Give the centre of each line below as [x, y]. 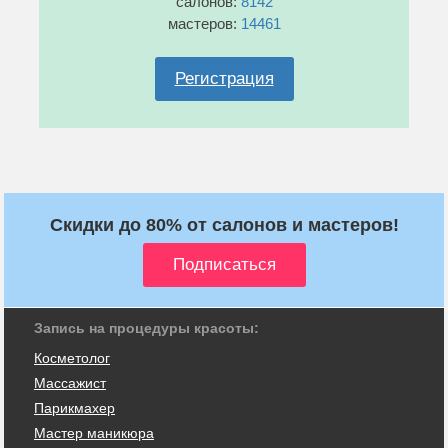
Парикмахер [74, 407]
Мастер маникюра [94, 432]
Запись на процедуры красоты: [146, 327]
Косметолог [72, 357]
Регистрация [224, 78]
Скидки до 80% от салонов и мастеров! [224, 224]
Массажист [70, 382]
